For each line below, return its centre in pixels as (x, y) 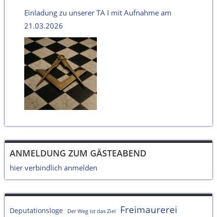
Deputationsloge (36, 211)
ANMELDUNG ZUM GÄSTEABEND (78, 153)
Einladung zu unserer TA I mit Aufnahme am (98, 13)
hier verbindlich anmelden (54, 168)
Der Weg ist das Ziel (92, 211)
